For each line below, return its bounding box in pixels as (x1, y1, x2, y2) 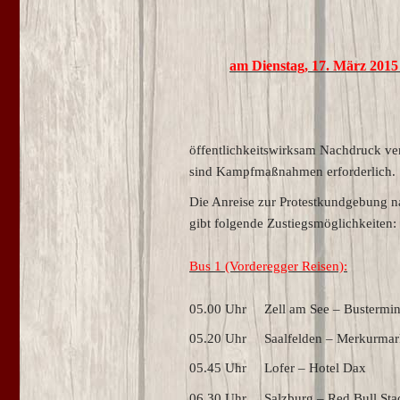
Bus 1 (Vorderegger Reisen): (189, 258, 347, 273)
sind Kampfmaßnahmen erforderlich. (189, 164, 396, 179)
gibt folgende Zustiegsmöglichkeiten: (189, 215, 396, 230)
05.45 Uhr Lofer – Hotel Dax (189, 361, 366, 376)
